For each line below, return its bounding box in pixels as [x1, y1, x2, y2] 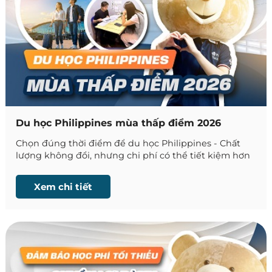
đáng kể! [16, 162, 55, 174]
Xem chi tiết [34, 181, 93, 193]
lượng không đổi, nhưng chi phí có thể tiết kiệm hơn [16, 150, 251, 161]
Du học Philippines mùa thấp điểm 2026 [16, 117, 222, 129]
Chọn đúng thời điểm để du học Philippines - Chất [16, 138, 241, 149]
